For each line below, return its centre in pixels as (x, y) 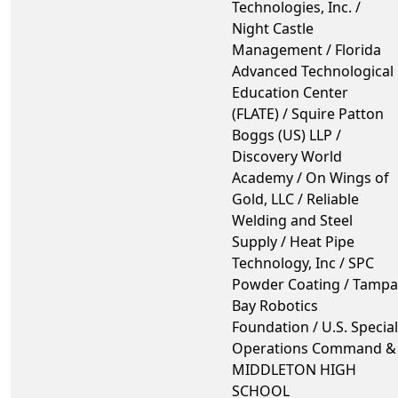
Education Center (290, 92)
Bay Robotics (275, 305)
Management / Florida (306, 49)
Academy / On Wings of (310, 177)
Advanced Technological (313, 71)
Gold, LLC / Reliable (295, 199)
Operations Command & (314, 348)
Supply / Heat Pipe (293, 241)
